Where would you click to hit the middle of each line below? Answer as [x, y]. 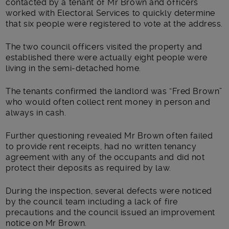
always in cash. [36, 112]
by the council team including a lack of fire [92, 201]
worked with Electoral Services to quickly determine [110, 13]
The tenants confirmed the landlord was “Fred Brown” [114, 91]
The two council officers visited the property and [104, 47]
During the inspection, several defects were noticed [109, 191]
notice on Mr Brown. [46, 223]
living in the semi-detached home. [73, 68]
